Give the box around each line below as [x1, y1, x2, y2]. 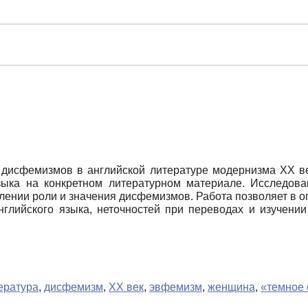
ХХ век [109, 281, 144, 294]
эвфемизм [149, 281, 202, 294]
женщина [208, 281, 255, 294]
